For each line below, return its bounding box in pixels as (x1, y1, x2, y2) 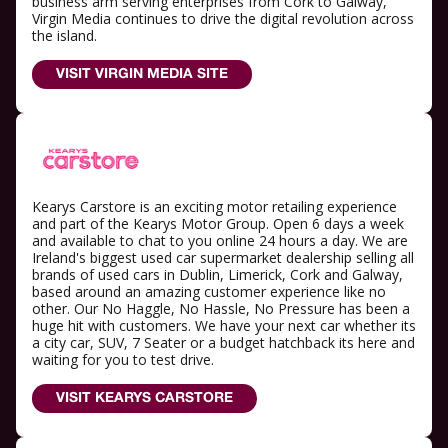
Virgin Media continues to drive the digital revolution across (32, 9, 414, 29)
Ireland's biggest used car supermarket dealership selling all (32, 248, 414, 268)
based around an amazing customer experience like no (32, 282, 386, 302)
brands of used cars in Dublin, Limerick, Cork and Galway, (32, 265, 403, 285)
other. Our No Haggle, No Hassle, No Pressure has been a (32, 299, 410, 319)
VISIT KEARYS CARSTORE (56, 392, 233, 406)
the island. (32, 26, 97, 46)
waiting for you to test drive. (32, 350, 214, 370)
